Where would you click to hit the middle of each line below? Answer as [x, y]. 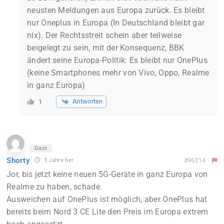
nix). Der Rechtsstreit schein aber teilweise [104, 35]
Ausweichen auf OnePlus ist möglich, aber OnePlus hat [107, 199]
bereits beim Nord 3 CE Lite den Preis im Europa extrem [107, 212]
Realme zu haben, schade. [54, 187]
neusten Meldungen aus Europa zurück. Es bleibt [116, 10]
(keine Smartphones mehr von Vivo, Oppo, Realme [118, 72]
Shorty [18, 160]
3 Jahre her [58, 160]
